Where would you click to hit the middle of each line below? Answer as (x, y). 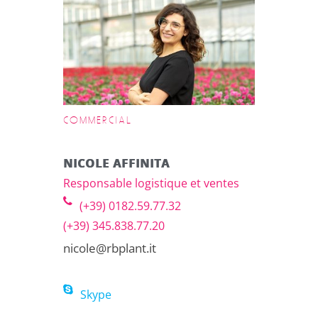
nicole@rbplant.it (110, 248)
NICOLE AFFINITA (116, 163)
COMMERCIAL (98, 121)
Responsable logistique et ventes (151, 183)
